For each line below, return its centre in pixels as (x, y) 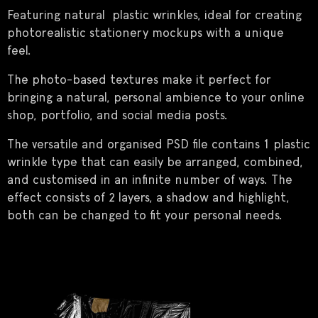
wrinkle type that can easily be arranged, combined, (155, 163)
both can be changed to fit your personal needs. (145, 216)
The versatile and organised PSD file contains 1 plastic (159, 145)
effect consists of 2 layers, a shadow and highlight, (148, 198)
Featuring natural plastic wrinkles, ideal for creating (154, 16)
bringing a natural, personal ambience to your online (156, 98)
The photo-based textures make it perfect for (139, 81)
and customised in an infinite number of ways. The (150, 181)
